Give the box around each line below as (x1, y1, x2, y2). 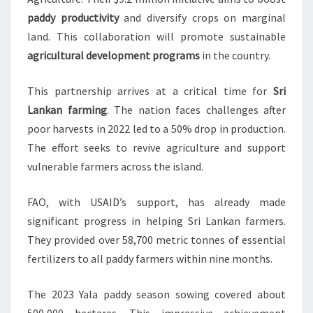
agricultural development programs (27, 48, 200, 63)
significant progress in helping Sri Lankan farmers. (27, 214, 286, 228)
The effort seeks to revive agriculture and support (27, 140, 286, 155)
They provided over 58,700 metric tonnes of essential (27, 233, 286, 247)
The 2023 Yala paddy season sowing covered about (27, 287, 286, 302)
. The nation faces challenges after (106, 103, 286, 117)
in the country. (200, 48, 270, 63)
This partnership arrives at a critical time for (27, 84, 273, 99)
